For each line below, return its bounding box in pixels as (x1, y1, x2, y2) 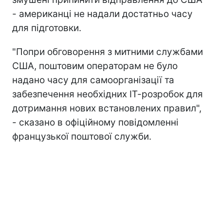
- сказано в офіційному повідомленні (12, 116, 179, 128)
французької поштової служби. (12, 130, 151, 142)
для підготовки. (12, 22, 81, 34)
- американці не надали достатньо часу (12, 8, 193, 19)
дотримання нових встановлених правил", (12, 102, 201, 114)
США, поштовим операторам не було (12, 60, 178, 72)
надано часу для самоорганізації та (12, 74, 174, 86)
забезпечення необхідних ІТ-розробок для (12, 88, 203, 100)
